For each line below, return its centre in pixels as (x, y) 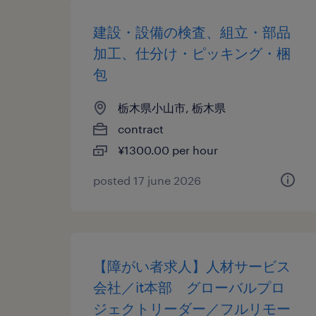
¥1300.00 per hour (168, 150)
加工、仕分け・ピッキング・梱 (192, 53)
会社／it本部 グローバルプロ (189, 287)
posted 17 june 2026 (147, 180)
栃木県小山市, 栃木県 (172, 108)
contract (141, 129)
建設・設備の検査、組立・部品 (192, 32)
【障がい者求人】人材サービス (192, 266)
